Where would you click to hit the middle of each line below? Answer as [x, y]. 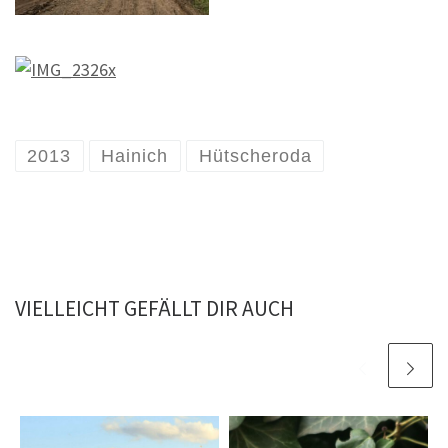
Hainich [135, 156]
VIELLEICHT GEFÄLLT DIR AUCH [154, 309]
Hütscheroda [255, 156]
